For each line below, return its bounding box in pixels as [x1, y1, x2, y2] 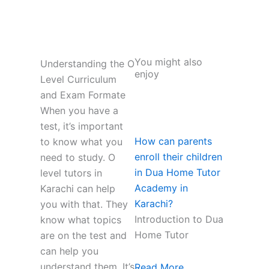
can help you [40, 245, 98, 258]
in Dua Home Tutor [134, 166, 220, 178]
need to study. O [40, 151, 115, 164]
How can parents [134, 134, 212, 147]
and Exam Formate [40, 89, 125, 101]
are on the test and [40, 229, 127, 242]
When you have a [40, 104, 118, 117]
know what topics [40, 214, 121, 226]
